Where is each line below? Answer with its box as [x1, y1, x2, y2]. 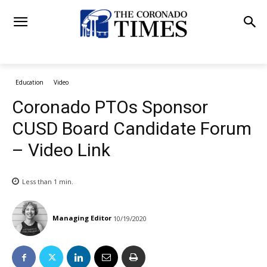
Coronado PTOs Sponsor [12, 97, 208, 117]
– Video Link [12, 139, 110, 160]
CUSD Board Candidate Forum [12, 118, 252, 139]
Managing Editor [52, 213, 111, 223]
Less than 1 [22, 177, 57, 187]
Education [15, 78, 44, 86]
